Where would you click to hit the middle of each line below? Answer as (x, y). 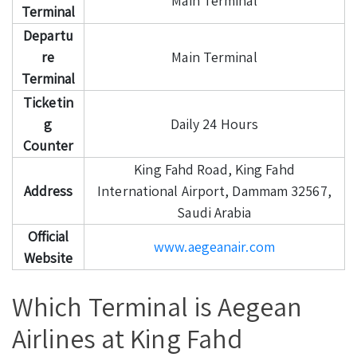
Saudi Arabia (214, 212)
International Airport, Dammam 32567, (214, 190)
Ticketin (48, 102)
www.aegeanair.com (214, 246)
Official (48, 236)
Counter (48, 145)
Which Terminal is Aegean (157, 306)
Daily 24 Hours (214, 124)
